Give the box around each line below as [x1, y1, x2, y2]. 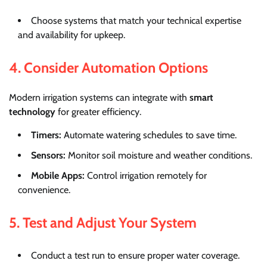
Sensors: [31, 150, 66, 162]
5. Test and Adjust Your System [9, 214, 197, 232]
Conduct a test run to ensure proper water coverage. [31, 250, 240, 262]
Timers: [31, 129, 61, 141]
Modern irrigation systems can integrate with [9, 92, 190, 104]
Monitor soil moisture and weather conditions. [66, 150, 252, 162]
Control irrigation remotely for [85, 170, 207, 182]
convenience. [18, 184, 70, 196]
